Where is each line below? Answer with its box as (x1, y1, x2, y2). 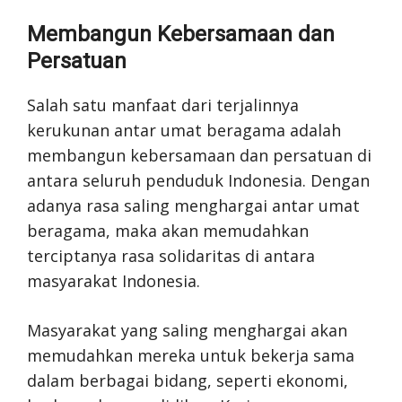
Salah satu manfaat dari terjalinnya (27, 94, 299, 116)
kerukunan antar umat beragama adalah (27, 119, 341, 141)
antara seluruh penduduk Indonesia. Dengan (27, 170, 370, 191)
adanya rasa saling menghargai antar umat (27, 195, 360, 216)
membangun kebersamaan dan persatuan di (27, 144, 371, 166)
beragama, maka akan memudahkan (27, 220, 309, 241)
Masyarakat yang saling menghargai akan (27, 319, 347, 341)
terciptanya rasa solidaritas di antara (27, 245, 315, 267)
